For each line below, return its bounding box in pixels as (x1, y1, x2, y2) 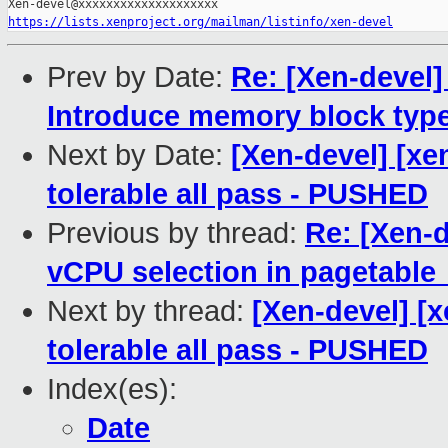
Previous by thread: (47, 217, 305, 250)
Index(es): (47, 373, 177, 406)
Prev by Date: (47, 61, 231, 94)
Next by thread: (47, 295, 252, 328)
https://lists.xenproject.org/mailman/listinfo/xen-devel (8, 15, 393, 30)
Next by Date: (47, 139, 231, 172)
